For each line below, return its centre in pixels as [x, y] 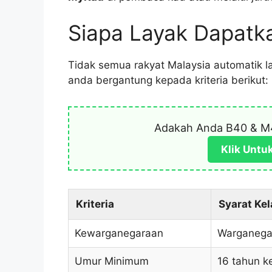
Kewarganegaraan [119, 233]
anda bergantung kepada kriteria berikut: [168, 80]
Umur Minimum [112, 261]
